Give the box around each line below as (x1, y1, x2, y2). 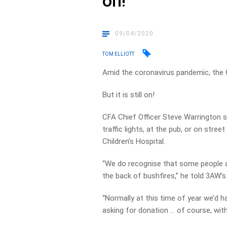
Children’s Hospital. (102, 137, 166, 146)
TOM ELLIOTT (102, 51, 135, 57)
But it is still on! (102, 90, 155, 99)
